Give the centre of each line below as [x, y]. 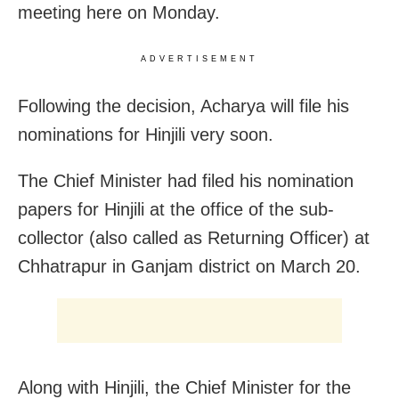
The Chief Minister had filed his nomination [186, 181]
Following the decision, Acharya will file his [183, 106]
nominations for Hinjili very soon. [146, 135]
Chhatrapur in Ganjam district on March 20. [189, 267]
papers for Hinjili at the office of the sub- [176, 210]
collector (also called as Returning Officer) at [194, 238]
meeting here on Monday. [119, 13]
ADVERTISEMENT [199, 59]
